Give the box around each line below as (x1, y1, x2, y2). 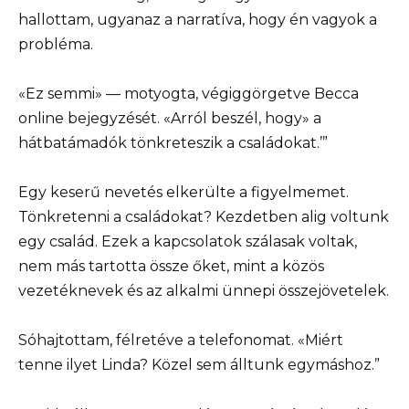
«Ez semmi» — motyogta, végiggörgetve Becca (18, 85, 359, 103)
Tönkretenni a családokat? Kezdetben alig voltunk (18, 208, 389, 226)
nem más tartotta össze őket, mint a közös (18, 257, 324, 276)
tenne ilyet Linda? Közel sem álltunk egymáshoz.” (18, 356, 380, 374)
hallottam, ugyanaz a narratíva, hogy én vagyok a (18, 10, 377, 28)
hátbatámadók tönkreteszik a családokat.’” (18, 134, 328, 152)
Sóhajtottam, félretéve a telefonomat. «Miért (18, 331, 343, 350)
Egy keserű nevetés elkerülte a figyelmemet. (18, 184, 349, 202)
